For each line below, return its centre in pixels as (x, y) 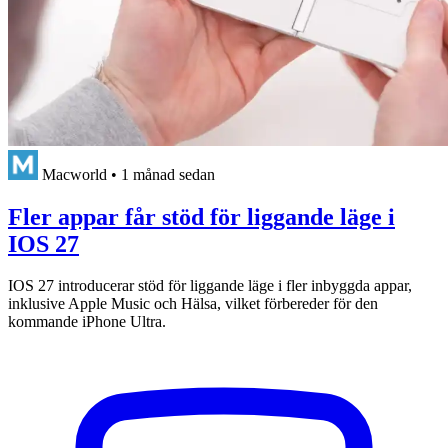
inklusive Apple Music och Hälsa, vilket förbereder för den (193, 304)
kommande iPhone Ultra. (87, 322)
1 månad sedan (168, 174)
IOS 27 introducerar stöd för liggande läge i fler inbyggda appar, (210, 286)
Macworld (74, 174)
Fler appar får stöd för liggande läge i (201, 216)
